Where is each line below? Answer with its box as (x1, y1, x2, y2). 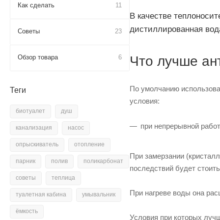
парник (16, 158, 35, 165)
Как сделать (18, 1, 55, 9)
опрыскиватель (16, 141, 58, 148)
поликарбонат (83, 158, 123, 165)
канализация (16, 124, 52, 131)
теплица (52, 174, 75, 181)
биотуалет (16, 108, 45, 114)
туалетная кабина (16, 191, 66, 198)
